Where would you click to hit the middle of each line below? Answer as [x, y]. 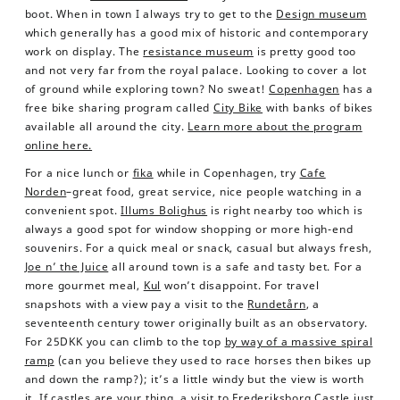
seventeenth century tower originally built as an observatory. [196, 322]
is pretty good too [305, 51]
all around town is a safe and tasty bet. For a [235, 266]
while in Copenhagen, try [226, 172]
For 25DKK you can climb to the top [125, 341]
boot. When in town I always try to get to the [150, 13]
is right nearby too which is [285, 210]
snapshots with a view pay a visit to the [136, 304]
